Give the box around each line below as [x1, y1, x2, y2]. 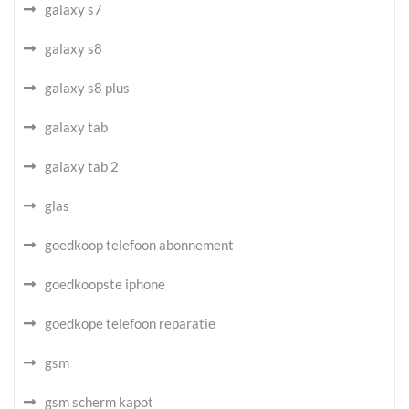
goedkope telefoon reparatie [45, 315, 215, 331]
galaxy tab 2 [45, 158, 119, 174]
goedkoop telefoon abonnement [45, 236, 234, 253]
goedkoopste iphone [45, 276, 165, 292]
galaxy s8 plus [45, 79, 130, 96]
